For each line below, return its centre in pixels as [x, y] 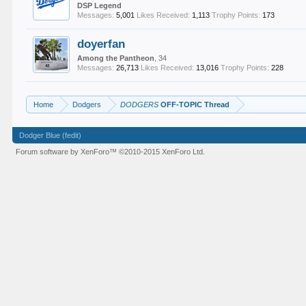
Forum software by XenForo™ [68, 152]
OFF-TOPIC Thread [194, 105]
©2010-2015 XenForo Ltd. [162, 152]
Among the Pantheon [116, 58]
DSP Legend [100, 5]
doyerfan [101, 44]
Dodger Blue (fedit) [51, 135]
